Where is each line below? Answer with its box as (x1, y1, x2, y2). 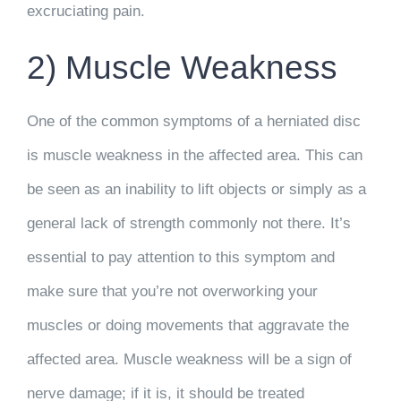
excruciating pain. (27, 3, 145, 21)
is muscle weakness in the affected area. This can (27, 146, 363, 164)
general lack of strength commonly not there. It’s (27, 214, 351, 232)
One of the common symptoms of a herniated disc (27, 112, 361, 130)
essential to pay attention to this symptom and (27, 248, 335, 266)
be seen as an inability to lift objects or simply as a (27, 180, 366, 198)
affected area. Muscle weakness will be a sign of (27, 350, 352, 368)
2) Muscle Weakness (27, 48, 337, 87)
